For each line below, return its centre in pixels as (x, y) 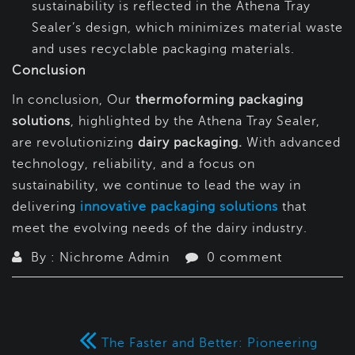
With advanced (292, 143)
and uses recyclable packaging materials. (163, 50)
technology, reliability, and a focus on (134, 164)
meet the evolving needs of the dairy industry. (160, 229)
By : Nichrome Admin (102, 258)
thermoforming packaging (219, 100)
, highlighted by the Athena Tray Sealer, (195, 122)
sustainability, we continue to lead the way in (157, 186)
